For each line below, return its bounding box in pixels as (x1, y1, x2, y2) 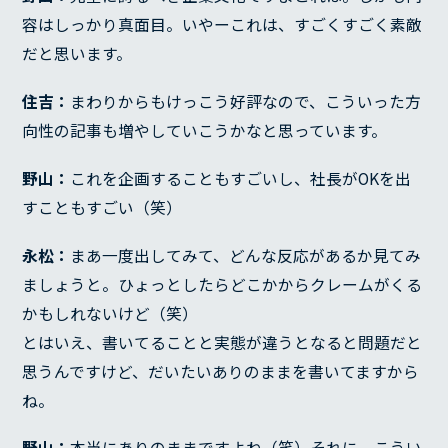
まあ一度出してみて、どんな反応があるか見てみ (70, 243, 422, 267)
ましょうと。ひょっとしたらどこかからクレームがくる (22, 272, 423, 296)
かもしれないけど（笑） (22, 301, 199, 325)
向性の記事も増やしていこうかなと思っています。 (22, 119, 388, 143)
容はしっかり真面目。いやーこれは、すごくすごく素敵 (22, 13, 423, 37)
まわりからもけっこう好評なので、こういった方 (70, 90, 422, 114)
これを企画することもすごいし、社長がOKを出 (70, 166, 412, 190)
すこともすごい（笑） (22, 195, 183, 219)
